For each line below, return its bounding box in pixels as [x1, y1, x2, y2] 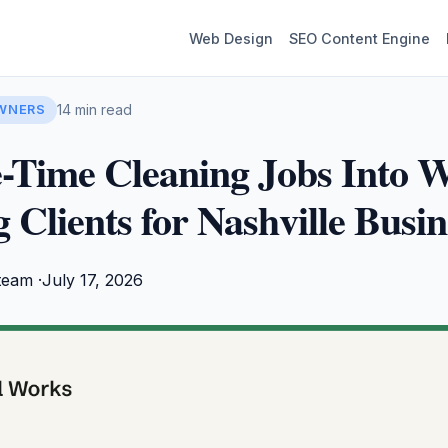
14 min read [57, 101, 133, 118]
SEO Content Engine [289, 29, 430, 47]
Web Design [189, 29, 273, 47]
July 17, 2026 [42, 270, 143, 290]
